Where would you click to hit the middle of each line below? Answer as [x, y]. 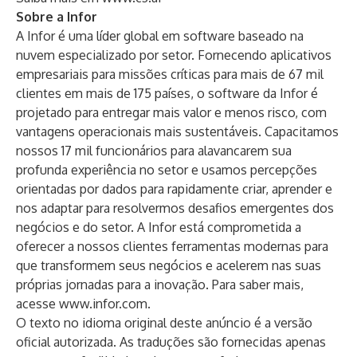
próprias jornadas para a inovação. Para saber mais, [160, 284]
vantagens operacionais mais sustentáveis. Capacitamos [177, 131]
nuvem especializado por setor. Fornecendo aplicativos [174, 55]
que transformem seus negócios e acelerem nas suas [169, 265]
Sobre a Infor [57, 17]
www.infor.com [103, 304]
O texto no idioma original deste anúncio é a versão [164, 323]
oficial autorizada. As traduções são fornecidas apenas [171, 342]
